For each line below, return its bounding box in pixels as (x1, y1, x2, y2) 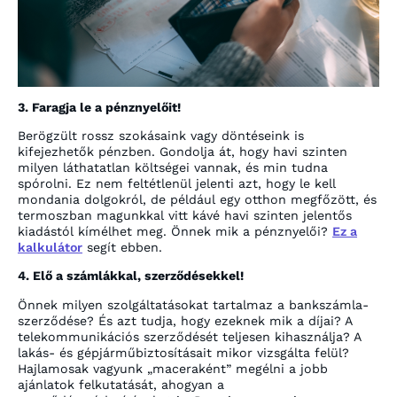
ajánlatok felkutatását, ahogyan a (18, 377, 224, 392)
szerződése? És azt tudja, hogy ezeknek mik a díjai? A (18, 313, 352, 328)
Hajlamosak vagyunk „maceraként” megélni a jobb (18, 361, 328, 376)
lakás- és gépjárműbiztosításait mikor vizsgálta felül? (18, 345, 349, 360)
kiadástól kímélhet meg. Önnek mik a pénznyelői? (18, 224, 332, 239)
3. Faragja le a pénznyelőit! (18, 100, 181, 115)
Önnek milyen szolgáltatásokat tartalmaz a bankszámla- (18, 297, 369, 312)
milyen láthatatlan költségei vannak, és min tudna (18, 160, 328, 175)
